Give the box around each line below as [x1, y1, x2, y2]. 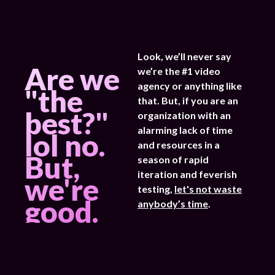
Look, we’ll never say [137, 50, 231, 62]
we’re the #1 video [137, 64, 220, 77]
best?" [25, 105, 109, 141]
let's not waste [174, 182, 242, 195]
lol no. [25, 127, 105, 163]
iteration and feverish [137, 168, 237, 180]
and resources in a [137, 138, 220, 150]
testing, [137, 182, 174, 195]
